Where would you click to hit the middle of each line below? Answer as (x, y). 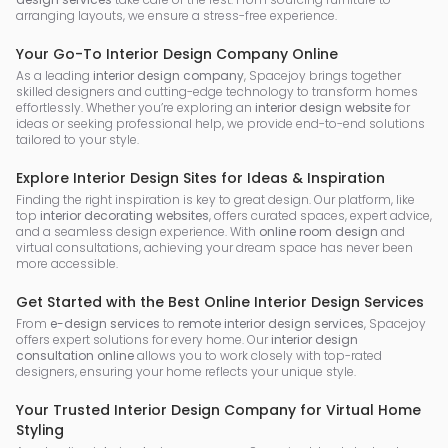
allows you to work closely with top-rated (258, 355)
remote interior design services (271, 323)
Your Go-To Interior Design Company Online (177, 54)
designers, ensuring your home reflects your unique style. (186, 371)
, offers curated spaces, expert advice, (320, 215)
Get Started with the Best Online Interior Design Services (220, 302)
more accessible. (67, 263)
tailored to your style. (77, 139)
